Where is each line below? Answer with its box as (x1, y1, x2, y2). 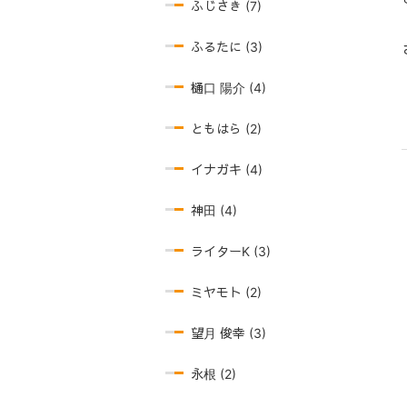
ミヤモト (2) (191, 284, 262, 300)
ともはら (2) (191, 121, 262, 136)
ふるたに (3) (191, 39, 263, 55)
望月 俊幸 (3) (191, 325, 266, 341)
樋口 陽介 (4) (191, 80, 266, 95)
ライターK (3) (191, 243, 271, 259)
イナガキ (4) (191, 162, 263, 177)
